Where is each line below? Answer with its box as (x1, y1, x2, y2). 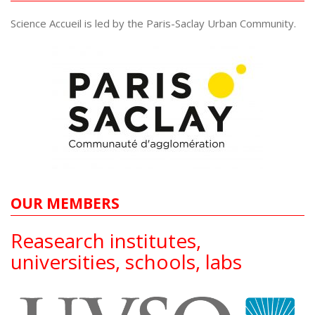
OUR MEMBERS (11, 193, 120, 213)
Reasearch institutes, (11, 227, 201, 254)
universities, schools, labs (11, 248, 242, 275)
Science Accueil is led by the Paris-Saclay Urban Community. (11, 16, 296, 30)
